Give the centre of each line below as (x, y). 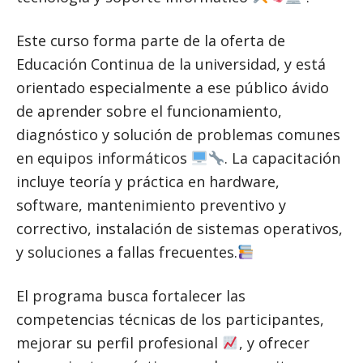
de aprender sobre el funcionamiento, (149, 111)
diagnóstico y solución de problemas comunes (178, 135)
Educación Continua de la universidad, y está (171, 64)
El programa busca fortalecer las (131, 296)
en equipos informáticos (104, 158)
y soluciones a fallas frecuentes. (127, 252)
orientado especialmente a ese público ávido (173, 88)
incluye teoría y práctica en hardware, (148, 182)
